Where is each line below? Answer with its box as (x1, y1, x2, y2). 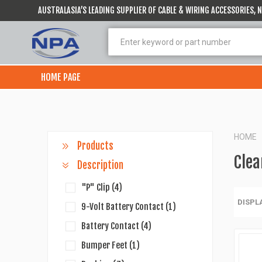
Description (77, 159, 123, 171)
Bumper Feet (81, 240, 129, 251)
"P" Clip (81, 182, 112, 193)
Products (77, 140, 113, 152)
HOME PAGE (41, 71, 81, 83)
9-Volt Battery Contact (81, 201, 166, 212)
